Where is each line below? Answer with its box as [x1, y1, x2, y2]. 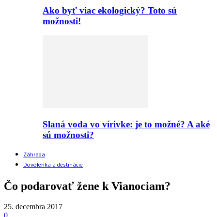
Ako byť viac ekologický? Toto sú [43, 5, 177, 15]
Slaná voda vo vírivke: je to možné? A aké [43, 119, 210, 130]
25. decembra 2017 [4, 202, 62, 211]
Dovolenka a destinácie [23, 160, 83, 170]
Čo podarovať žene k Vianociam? [4, 179, 170, 192]
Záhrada [23, 150, 45, 160]
